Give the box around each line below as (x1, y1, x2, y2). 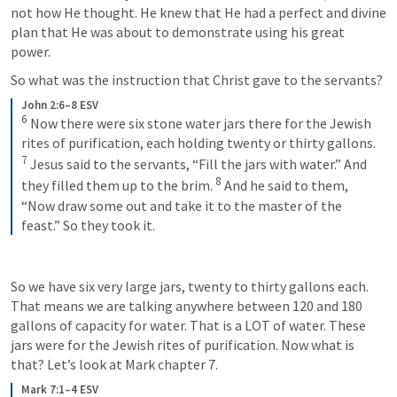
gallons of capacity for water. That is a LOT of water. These (11, 315, 366, 334)
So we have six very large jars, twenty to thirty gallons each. (11, 276, 369, 295)
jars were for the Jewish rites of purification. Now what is (11, 335, 354, 354)
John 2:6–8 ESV (21, 97, 98, 113)
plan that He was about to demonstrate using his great (11, 22, 345, 41)
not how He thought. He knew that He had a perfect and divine (11, 3, 386, 21)
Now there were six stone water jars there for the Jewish (27, 114, 371, 133)
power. (11, 42, 51, 60)
